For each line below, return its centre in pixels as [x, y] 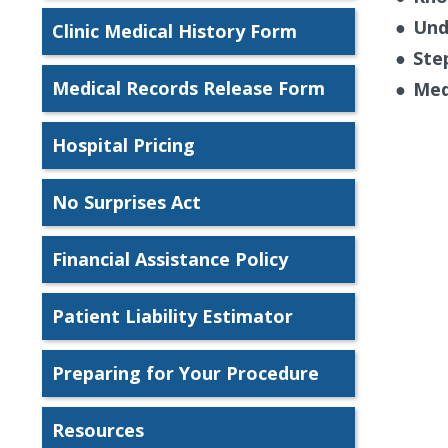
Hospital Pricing [123, 144]
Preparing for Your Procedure [185, 372]
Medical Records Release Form [188, 87]
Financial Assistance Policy [170, 258]
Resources [98, 429]
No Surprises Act [126, 201]
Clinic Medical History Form [174, 30]
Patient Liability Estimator [172, 315]
